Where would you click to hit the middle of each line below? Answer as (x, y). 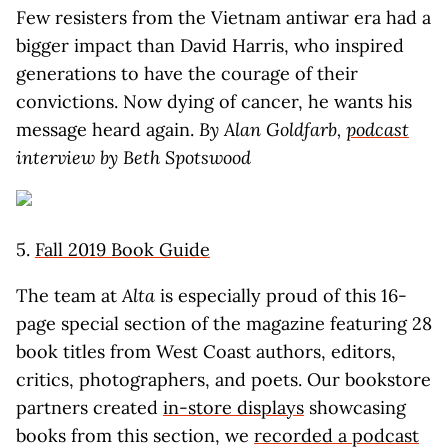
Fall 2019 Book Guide (122, 249)
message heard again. (107, 129)
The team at (69, 295)
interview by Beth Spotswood (133, 157)
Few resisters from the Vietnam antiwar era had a (223, 17)
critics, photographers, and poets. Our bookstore (223, 379)
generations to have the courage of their (187, 73)
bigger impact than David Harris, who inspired (210, 45)
